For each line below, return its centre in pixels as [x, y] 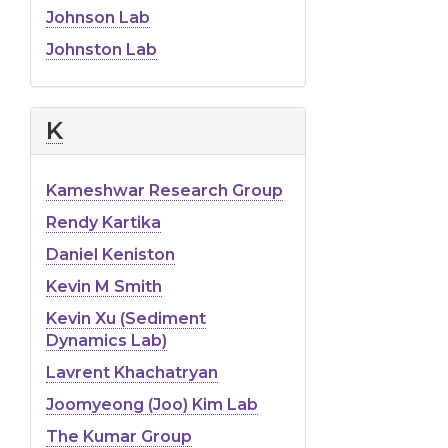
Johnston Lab [101, 49]
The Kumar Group [119, 436]
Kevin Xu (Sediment [126, 318]
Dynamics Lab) [106, 340]
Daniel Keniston [110, 254]
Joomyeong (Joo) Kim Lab [152, 404]
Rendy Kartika [103, 222]
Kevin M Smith [104, 286]
